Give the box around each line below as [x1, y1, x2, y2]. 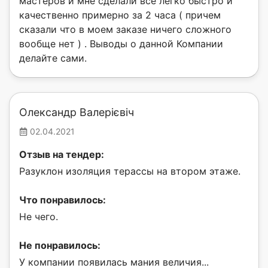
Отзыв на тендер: [19, 148, 104, 161]
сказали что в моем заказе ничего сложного [19, 23, 232, 36]
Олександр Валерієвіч [19, 106, 134, 119]
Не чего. [19, 211, 58, 223]
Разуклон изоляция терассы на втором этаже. [19, 165, 240, 178]
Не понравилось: [19, 239, 100, 252]
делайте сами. [19, 52, 87, 65]
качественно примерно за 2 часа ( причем [19, 9, 221, 22]
